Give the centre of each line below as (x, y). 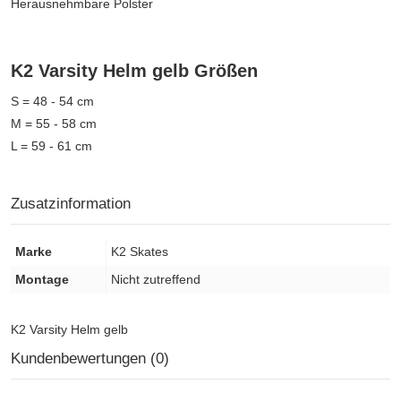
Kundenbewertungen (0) (90, 359)
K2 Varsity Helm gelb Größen (134, 71)
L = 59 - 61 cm (51, 146)
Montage (42, 280)
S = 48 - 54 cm (52, 102)
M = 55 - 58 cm (54, 124)
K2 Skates (140, 252)
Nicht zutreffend (156, 280)
